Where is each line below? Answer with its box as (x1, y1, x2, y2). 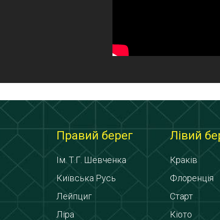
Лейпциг (56, 191, 92, 201)
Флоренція (170, 173, 214, 183)
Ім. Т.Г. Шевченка (56, 155, 126, 165)
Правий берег (56, 129, 133, 142)
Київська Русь (56, 173, 116, 183)
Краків (170, 155, 197, 165)
